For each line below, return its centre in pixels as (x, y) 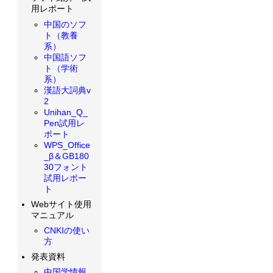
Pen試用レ (65, 123)
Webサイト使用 (61, 204)
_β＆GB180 (67, 156)
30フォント (66, 167)
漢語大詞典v (68, 90)
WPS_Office (67, 145)
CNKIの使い (67, 230)
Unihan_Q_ (66, 112)
